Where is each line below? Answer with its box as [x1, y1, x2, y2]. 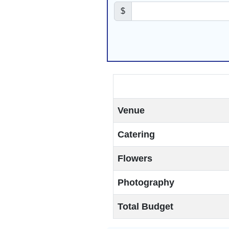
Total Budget [118, 201, 173, 212]
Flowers [118, 153, 152, 164]
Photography [118, 177, 174, 188]
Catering [118, 129, 155, 140]
